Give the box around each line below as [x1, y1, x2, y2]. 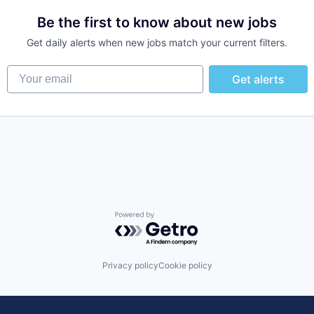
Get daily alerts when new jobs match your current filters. [27, 36, 287, 48]
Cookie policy [158, 260, 212, 271]
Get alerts [231, 72, 285, 86]
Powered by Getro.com [114, 211, 238, 226]
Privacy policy [102, 260, 158, 271]
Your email [6, 64, 62, 78]
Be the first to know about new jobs [37, 14, 277, 31]
